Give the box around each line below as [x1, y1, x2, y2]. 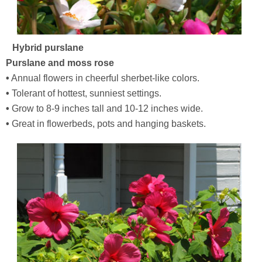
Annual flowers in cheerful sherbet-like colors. [9, 73, 199, 83]
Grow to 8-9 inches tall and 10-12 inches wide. [9, 104, 203, 113]
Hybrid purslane [12, 43, 84, 53]
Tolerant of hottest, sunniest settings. [9, 88, 161, 98]
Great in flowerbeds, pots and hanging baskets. [9, 119, 206, 129]
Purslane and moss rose [6, 58, 114, 68]
